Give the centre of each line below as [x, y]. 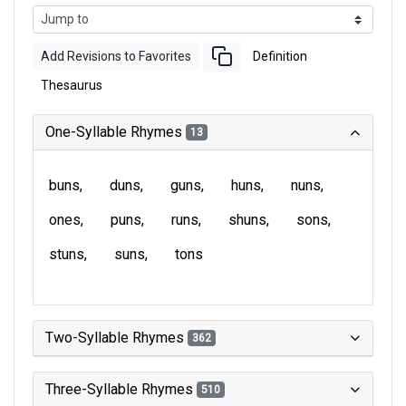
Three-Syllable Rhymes [121, 389]
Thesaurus [72, 85]
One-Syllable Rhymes [116, 132]
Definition [280, 56]
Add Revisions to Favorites [116, 56]
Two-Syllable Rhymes [116, 338]
